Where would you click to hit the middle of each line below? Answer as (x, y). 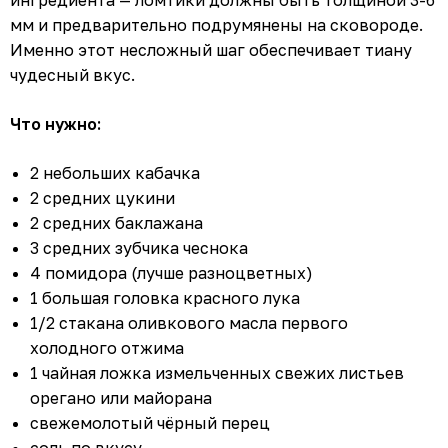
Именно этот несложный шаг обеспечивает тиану (211, 50)
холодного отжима (107, 348)
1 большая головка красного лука (165, 298)
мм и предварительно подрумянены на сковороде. (216, 25)
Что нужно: (55, 124)
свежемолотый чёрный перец (150, 423)
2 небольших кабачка (115, 173)
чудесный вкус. (72, 75)
